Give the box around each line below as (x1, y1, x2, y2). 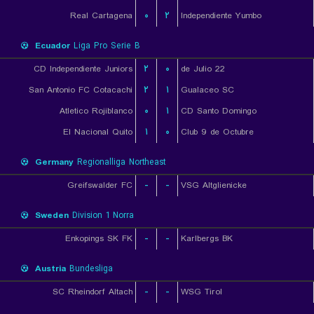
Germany (35, 156, 74, 169)
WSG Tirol (181, 285, 222, 299)
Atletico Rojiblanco (60, 104, 132, 118)
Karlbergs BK (181, 232, 233, 245)
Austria (35, 262, 66, 275)
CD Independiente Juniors (34, 62, 132, 76)
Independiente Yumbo (181, 9, 261, 22)
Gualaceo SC (181, 83, 234, 97)
